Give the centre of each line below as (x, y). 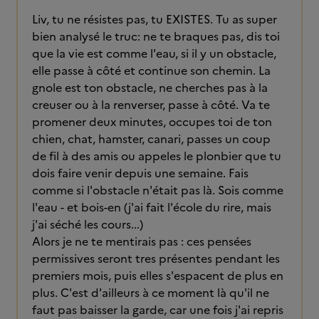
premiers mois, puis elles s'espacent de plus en (158, 276)
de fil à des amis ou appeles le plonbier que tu (157, 156)
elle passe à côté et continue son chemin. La (151, 70)
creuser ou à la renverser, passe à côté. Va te (151, 105)
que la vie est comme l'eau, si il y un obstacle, (154, 53)
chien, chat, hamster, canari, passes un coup (151, 139)
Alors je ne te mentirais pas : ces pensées (142, 241)
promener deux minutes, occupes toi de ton (152, 122)
